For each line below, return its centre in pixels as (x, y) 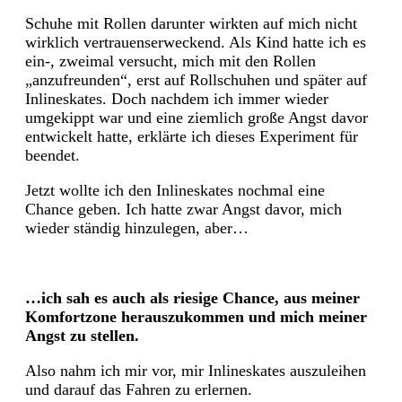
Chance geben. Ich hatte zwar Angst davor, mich (184, 209)
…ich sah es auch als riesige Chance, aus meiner (192, 297)
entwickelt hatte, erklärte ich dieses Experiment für (192, 136)
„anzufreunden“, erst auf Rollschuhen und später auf (196, 79)
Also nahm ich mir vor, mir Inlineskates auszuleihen (196, 370)
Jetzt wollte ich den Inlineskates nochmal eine (175, 190)
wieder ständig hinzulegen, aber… (137, 227)
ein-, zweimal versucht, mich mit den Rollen (170, 61)
